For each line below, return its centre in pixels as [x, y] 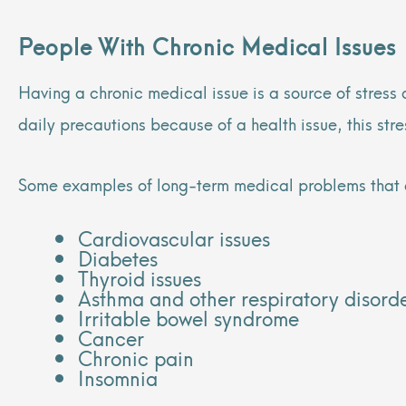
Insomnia [118, 377]
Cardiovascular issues [174, 237]
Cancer [111, 337]
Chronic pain [136, 357]
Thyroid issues [140, 277]
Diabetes [118, 257]
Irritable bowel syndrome [188, 317]
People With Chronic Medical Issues [210, 46]
